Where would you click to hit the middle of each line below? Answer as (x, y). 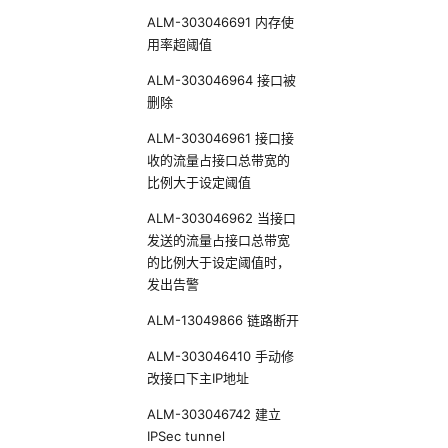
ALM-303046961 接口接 (221, 138)
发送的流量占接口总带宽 (219, 240)
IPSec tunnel (186, 436)
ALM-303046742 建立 (214, 414)
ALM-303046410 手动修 (221, 356)
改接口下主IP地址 (198, 378)
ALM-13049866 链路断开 (223, 320)
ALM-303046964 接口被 (222, 80)
